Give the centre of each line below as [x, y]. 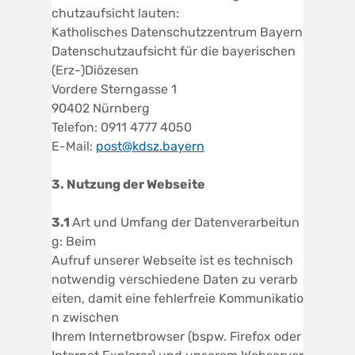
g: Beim [74, 241]
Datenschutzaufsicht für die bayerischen [174, 51]
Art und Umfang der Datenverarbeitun [186, 222]
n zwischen [85, 317]
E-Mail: [74, 146]
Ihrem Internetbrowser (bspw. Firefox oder [176, 336]
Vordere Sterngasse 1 [114, 89]
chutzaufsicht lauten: [115, 13]
